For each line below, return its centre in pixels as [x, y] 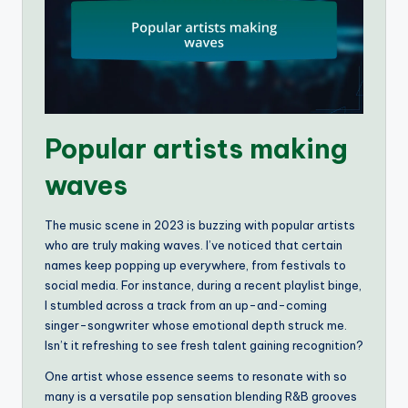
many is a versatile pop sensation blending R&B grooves [201, 396]
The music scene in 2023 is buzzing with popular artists [200, 224]
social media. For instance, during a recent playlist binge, [203, 285]
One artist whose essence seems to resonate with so [196, 376]
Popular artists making [196, 148]
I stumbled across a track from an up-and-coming [186, 305]
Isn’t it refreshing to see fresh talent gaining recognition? [204, 345]
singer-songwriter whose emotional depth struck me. [196, 325]
